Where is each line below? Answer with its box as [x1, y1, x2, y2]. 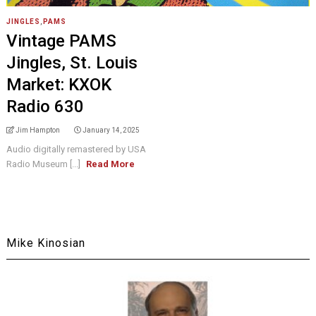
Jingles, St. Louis [6, 53, 138, 73]
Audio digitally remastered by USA [6, 144, 146, 154]
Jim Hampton [15, 126, 60, 134]
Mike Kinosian [6, 236, 85, 250]
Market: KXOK [6, 75, 111, 95]
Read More [85, 159, 135, 169]
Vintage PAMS [6, 31, 116, 51]
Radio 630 [6, 97, 84, 116]
